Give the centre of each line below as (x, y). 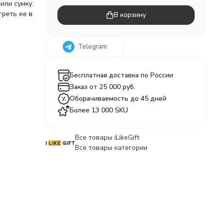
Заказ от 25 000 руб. (102, 87)
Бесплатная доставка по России (121, 75)
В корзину (130, 15)
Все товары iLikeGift (107, 137)
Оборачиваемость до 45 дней (118, 99)
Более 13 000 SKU (99, 110)
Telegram (92, 46)
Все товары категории (111, 148)
